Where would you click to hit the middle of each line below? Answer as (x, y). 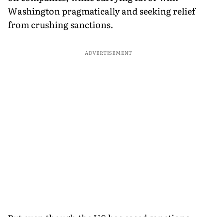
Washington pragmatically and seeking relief (101, 11)
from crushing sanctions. (61, 24)
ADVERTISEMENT (108, 52)
